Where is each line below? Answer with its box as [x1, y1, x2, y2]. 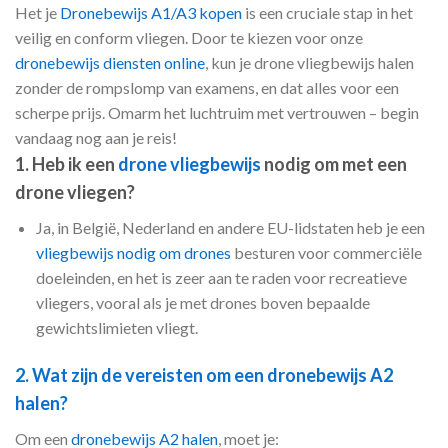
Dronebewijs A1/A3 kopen [60, 2, 242, 22]
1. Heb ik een [15, 152, 118, 175]
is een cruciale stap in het [242, 2, 413, 22]
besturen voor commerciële [230, 242, 422, 262]
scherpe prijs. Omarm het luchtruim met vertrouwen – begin [15, 102, 419, 122]
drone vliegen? [15, 180, 135, 203]
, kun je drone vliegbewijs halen [205, 52, 414, 72]
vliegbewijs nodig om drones [35, 242, 231, 262]
